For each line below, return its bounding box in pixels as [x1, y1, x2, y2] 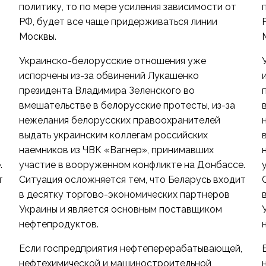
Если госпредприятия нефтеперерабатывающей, [18, 243, 242, 254]
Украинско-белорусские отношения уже [18, 55, 206, 66]
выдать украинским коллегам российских [18, 129, 208, 141]
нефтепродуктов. [18, 218, 99, 230]
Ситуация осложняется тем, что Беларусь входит [18, 174, 246, 185]
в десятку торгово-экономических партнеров [18, 189, 230, 200]
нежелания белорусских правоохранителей [18, 115, 220, 126]
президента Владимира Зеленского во [18, 85, 195, 96]
